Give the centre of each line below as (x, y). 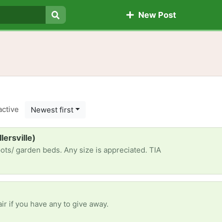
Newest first (52, 110)
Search (69, 27)
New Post (155, 15)
